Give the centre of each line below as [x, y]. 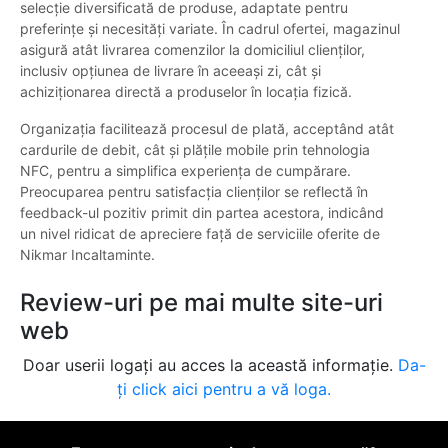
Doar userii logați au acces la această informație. [210, 365]
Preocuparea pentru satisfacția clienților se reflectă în [194, 192]
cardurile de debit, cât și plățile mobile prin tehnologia [195, 150]
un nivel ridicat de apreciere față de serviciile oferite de [200, 234]
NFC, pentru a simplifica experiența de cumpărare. [185, 171]
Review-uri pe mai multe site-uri [201, 303]
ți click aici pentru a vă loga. [224, 389]
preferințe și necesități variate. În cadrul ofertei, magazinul [210, 29]
